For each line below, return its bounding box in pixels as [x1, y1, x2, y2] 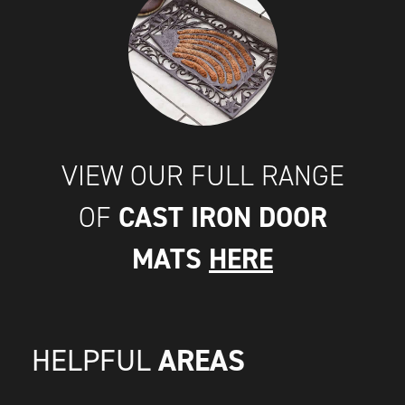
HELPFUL [32, 342, 158, 379]
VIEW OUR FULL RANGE [61, 158, 344, 193]
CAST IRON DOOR [118, 199, 327, 236]
